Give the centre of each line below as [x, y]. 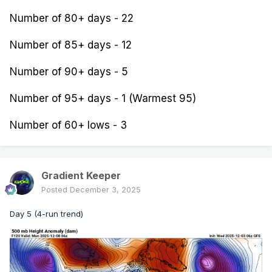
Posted [56, 190]
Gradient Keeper [81, 176]
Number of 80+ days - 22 [72, 19]
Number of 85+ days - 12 [71, 45]
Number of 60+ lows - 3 [68, 125]
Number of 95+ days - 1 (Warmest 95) [103, 99]
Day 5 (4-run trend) [46, 214]
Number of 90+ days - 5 [69, 72]
